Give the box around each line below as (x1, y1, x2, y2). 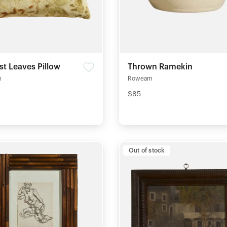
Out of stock (128, 147, 165, 154)
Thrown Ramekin (127, 62, 193, 71)
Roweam (127, 75, 153, 82)
